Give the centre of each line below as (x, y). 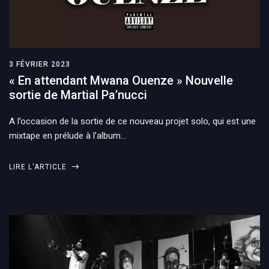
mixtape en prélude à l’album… (68, 135)
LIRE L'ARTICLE (39, 167)
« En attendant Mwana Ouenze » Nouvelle (121, 80)
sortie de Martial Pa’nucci (78, 95)
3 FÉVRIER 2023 (40, 64)
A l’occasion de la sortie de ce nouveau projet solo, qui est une (132, 121)
